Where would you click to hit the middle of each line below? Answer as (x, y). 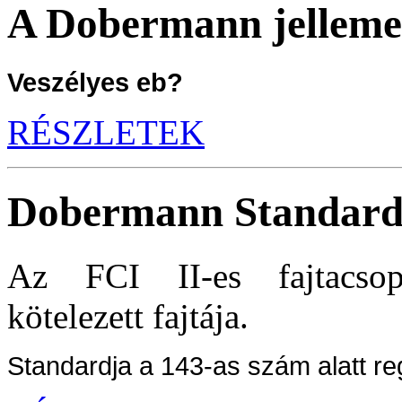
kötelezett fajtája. (128, 316)
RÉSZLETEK (106, 132)
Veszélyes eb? (95, 82)
